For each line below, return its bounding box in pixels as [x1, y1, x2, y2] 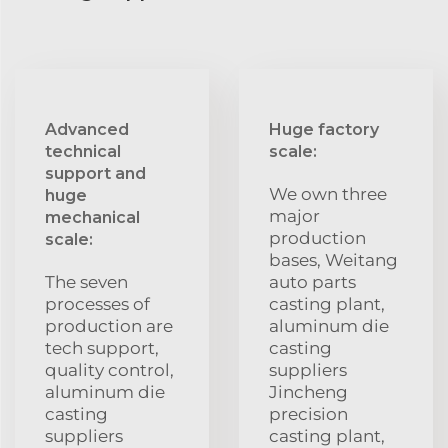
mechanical [45, 208, 140, 227]
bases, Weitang [269, 250, 398, 270]
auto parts [269, 272, 356, 292]
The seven [45, 272, 128, 292]
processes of [45, 294, 150, 314]
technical [45, 142, 121, 161]
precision [269, 404, 348, 424]
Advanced [45, 120, 129, 139]
